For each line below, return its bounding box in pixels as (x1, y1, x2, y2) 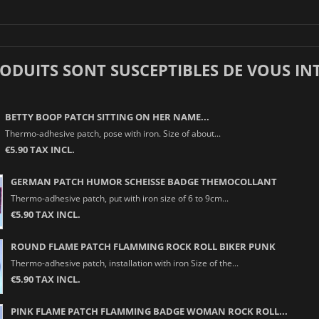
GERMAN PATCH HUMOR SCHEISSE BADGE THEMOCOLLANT (10, 174, 277, 188)
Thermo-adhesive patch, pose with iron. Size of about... (4, 127, 221, 139)
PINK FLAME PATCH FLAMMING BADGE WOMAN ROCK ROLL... (10, 304, 288, 318)
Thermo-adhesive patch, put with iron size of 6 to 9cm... (10, 192, 229, 204)
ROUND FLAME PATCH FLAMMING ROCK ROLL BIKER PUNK (10, 239, 276, 253)
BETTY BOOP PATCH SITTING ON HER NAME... (4, 110, 209, 123)
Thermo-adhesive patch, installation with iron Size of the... (10, 256, 239, 268)
